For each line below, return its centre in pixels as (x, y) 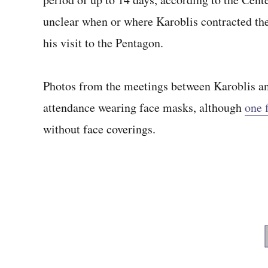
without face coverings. (99, 129)
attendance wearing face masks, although (144, 107)
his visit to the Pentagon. (103, 43)
